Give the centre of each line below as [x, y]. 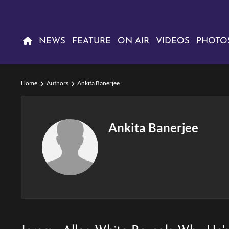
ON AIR [134, 41]
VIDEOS [173, 41]
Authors [57, 83]
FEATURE [92, 41]
